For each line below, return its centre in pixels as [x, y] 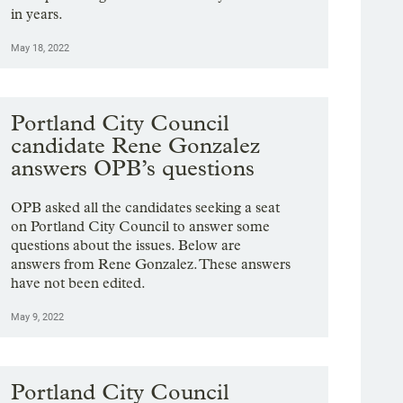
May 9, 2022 [38, 317]
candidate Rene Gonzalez [136, 146]
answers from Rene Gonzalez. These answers [151, 264]
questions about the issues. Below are [126, 245]
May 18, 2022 [40, 49]
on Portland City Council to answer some [141, 226]
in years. [37, 14]
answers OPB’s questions [133, 168]
